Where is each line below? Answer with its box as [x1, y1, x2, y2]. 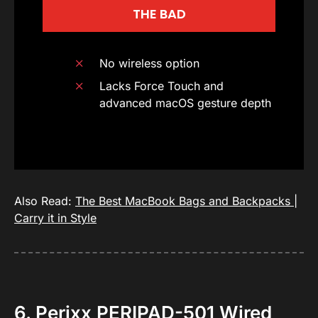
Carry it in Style [14, 210, 97, 225]
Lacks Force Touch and [99, 78, 224, 93]
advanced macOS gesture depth [99, 95, 271, 110]
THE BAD [132, 4, 186, 23]
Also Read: [14, 193, 75, 208]
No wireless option [99, 55, 199, 70]
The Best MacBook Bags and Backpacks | [75, 193, 297, 208]
